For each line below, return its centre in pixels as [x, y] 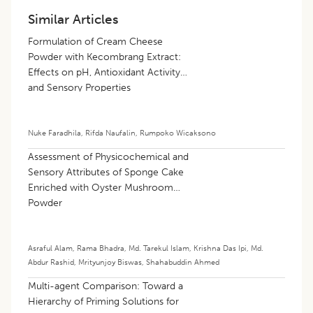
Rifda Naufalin [110, 133]
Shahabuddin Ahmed [183, 262]
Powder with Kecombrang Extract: [104, 57]
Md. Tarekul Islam [159, 248]
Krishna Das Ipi [220, 248]
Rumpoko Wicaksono [178, 133]
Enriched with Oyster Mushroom [101, 188]
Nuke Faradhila [54, 133]
